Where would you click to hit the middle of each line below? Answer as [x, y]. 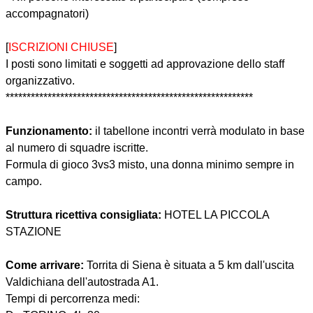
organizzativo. [40, 81]
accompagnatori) [47, 14]
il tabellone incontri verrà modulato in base [198, 131]
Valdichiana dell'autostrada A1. [82, 282]
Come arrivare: [45, 265]
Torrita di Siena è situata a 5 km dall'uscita [189, 265]
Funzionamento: [49, 131]
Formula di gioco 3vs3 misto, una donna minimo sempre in [150, 165]
